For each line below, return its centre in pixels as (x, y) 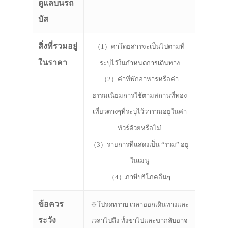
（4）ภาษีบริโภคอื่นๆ (139, 177)
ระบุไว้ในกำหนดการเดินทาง (139, 63)
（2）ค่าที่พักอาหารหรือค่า (139, 79)
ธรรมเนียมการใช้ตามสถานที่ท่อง (139, 96)
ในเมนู (139, 161)
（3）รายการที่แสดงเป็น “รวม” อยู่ (139, 145)
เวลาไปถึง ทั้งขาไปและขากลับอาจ (139, 221)
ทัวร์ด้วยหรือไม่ (139, 128)
